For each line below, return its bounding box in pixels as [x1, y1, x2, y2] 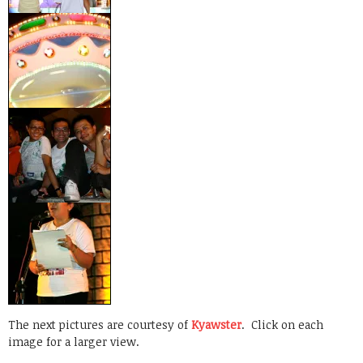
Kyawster [191, 317, 241, 333]
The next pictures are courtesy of [8, 317, 191, 333]
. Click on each [241, 317, 323, 333]
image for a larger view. [8, 334, 139, 350]
